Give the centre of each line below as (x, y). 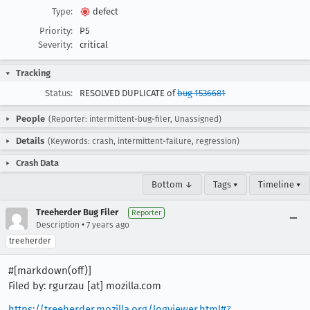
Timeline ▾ (280, 184)
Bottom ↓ (172, 184)
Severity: (55, 45)
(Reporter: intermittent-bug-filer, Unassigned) (135, 119)
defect (106, 11)
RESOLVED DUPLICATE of (128, 93)
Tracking (33, 73)
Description (58, 225)
